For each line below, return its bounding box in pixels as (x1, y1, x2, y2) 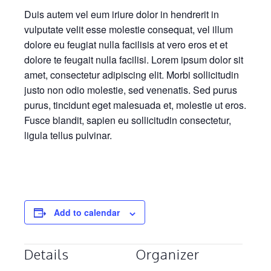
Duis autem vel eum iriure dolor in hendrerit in (24, 7, 219, 22)
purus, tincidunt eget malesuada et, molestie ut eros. (24, 98, 246, 113)
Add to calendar (54, 206, 120, 219)
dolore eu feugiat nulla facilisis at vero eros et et (24, 38, 227, 52)
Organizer (135, 246, 200, 263)
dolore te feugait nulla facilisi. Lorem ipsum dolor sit (24, 53, 243, 67)
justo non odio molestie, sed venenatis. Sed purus (24, 83, 237, 97)
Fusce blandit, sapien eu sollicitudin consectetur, (24, 113, 231, 128)
